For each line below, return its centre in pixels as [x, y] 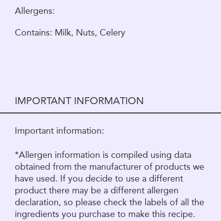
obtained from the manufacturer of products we [110, 166]
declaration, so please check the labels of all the [110, 202]
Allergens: [35, 11]
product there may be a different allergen [97, 190]
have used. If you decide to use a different [99, 178]
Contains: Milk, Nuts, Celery [71, 32]
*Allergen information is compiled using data [103, 155]
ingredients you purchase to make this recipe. [105, 214]
